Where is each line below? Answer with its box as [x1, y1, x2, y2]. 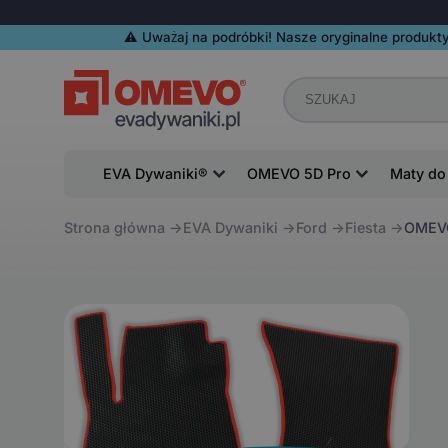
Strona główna [63, 219, 165, 237]
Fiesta [344, 219, 386, 237]
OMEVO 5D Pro [246, 164, 351, 182]
